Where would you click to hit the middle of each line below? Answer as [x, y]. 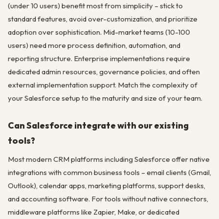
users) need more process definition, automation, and [94, 45]
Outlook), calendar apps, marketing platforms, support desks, [107, 185]
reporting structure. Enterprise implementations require [99, 59]
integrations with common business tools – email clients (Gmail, [109, 172]
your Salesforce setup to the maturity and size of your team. [105, 98]
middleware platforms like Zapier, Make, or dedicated [94, 212]
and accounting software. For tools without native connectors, [108, 198]
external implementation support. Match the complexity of [103, 85]
